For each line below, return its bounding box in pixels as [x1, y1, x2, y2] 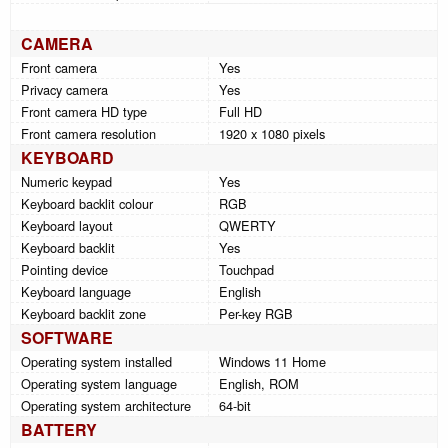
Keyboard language [21, 281, 131, 301]
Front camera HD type [21, 101, 147, 121]
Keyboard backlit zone [21, 303, 146, 323]
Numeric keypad [21, 171, 112, 191]
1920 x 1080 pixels [219, 123, 325, 143]
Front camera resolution [21, 123, 156, 143]
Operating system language [21, 373, 177, 393]
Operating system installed [21, 351, 172, 371]
